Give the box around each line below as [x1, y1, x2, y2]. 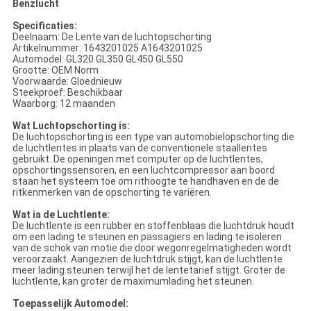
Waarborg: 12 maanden [12, 98, 115, 110]
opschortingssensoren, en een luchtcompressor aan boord [12, 165, 275, 176]
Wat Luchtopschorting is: [12, 120, 130, 132]
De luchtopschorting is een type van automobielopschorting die [12, 131, 294, 143]
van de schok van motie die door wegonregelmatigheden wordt [12, 242, 292, 254]
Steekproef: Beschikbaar [12, 87, 123, 99]
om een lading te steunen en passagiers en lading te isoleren [12, 231, 282, 243]
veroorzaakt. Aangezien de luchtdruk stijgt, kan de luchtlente [12, 253, 283, 265]
